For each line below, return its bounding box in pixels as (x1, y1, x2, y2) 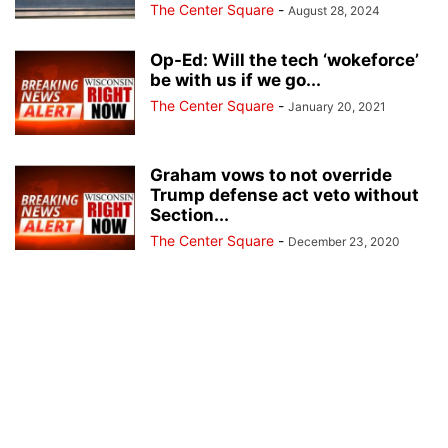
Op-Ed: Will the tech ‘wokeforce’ (150, 50, 419, 71)
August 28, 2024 (288, 3, 380, 19)
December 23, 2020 (288, 234, 400, 250)
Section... (150, 205, 229, 226)
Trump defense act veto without (150, 185, 419, 206)
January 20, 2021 (288, 99, 386, 115)
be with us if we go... (150, 70, 321, 91)
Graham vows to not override (150, 165, 392, 186)
